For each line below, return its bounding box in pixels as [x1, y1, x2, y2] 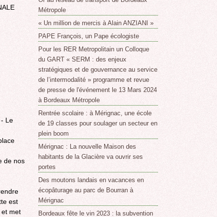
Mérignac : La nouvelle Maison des [38, 143, 137, 151]
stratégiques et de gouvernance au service [38, 66, 158, 74]
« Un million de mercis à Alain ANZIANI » [38, 19, 154, 27]
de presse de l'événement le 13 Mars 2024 [38, 86, 157, 94]
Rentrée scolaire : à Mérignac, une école [38, 109, 152, 117]
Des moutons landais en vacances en [38, 176, 144, 184]
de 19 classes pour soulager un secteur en [38, 120, 158, 127]
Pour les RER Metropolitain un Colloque [38, 46, 150, 53]
